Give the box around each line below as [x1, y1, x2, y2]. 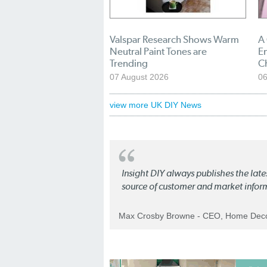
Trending [110, 57, 148, 70]
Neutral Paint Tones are [110, 45, 207, 58]
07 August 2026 [110, 72, 169, 82]
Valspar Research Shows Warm [110, 33, 239, 46]
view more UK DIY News [110, 100, 201, 110]
